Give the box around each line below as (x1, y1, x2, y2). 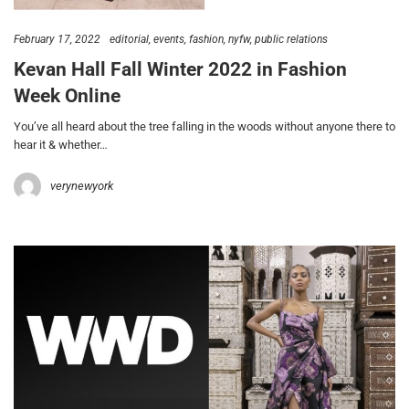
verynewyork (50, 178, 113, 193)
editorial (110, 32, 149, 46)
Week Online (14, 85, 121, 108)
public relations (255, 32, 328, 46)
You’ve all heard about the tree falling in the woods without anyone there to (14, 119, 395, 133)
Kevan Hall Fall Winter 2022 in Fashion (14, 58, 347, 81)
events (153, 32, 184, 46)
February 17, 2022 (14, 32, 100, 46)
